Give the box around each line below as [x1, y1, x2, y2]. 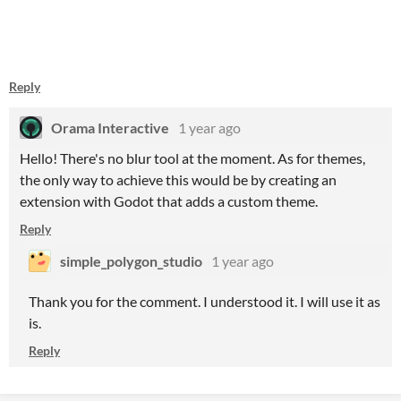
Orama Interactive [51, 119, 169, 136]
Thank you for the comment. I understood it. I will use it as [29, 293, 380, 310]
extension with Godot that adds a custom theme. [20, 192, 318, 209]
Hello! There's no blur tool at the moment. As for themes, [20, 149, 365, 166]
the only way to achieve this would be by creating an [20, 171, 337, 188]
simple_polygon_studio [60, 252, 202, 269]
